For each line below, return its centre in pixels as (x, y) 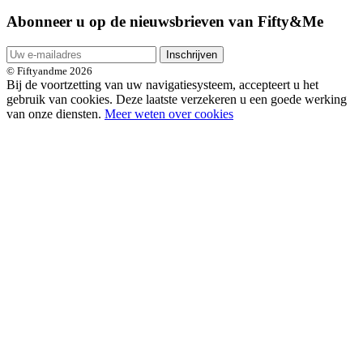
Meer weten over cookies (169, 113)
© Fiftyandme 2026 (49, 70)
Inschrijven (192, 54)
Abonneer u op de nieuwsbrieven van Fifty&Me (165, 22)
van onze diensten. (56, 113)
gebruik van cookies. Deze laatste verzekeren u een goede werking (177, 99)
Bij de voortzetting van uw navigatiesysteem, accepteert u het (162, 84)
